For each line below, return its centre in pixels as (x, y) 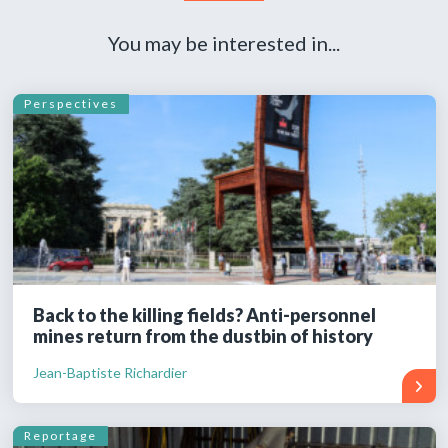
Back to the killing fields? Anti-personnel (204, 314)
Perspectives (70, 104)
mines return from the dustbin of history (202, 335)
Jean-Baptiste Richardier (109, 372)
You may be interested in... (224, 42)
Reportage (60, 436)
